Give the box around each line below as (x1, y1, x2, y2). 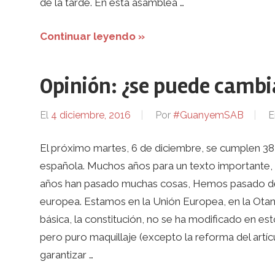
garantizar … (39, 249, 93, 261)
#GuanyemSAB (172, 109, 244, 122)
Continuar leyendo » (39, 29, 145, 42)
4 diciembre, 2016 (50, 109, 131, 122)
